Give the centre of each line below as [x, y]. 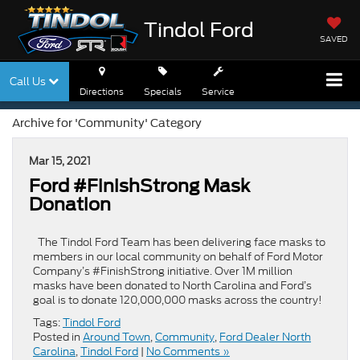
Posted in [58, 337]
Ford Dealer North [265, 337]
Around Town [117, 337]
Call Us [29, 82]
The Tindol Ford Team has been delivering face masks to [179, 242]
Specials [163, 92]
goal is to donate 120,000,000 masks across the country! [178, 300]
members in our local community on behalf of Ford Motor [178, 256]
